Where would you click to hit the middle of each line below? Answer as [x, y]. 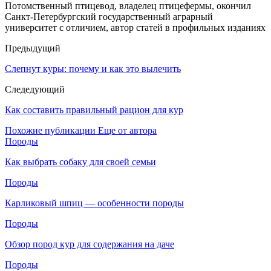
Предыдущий [33, 48]
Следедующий [35, 89]
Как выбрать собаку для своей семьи [80, 162]
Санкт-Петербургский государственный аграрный [109, 16]
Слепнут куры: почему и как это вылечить [93, 68]
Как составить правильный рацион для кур [94, 109]
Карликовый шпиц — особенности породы [94, 203]
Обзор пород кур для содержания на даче [90, 244]
